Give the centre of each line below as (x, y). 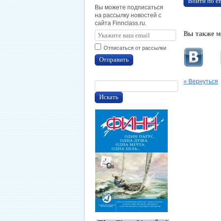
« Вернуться (201, 82)
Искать (109, 97)
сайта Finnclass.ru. (121, 23)
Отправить (114, 59)
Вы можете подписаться (129, 7)
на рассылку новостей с (128, 15)
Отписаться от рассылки (135, 48)
